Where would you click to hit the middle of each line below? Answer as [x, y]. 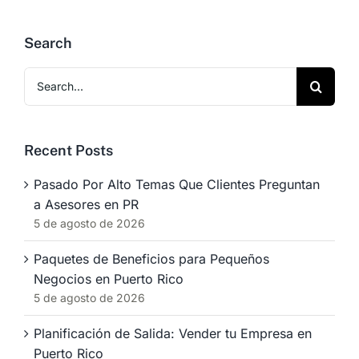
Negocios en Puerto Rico [109, 278]
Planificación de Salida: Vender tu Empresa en [173, 333]
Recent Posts [69, 150]
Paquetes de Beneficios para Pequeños [151, 258]
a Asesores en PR [86, 204]
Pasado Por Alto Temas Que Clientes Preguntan [177, 184]
